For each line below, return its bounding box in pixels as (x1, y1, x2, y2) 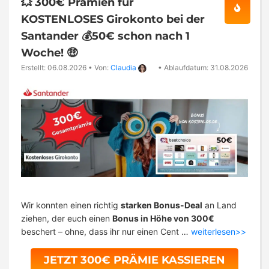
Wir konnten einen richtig (21, 200, 121, 211)
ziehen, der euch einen (21, 213, 112, 224)
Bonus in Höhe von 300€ (112, 213, 214, 224)
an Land (202, 200, 237, 211)
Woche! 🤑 (21, 46, 77, 60)
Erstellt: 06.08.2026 (21, 63, 86, 73)
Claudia (110, 63, 136, 73)
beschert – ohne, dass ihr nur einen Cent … (21, 226, 191, 237)
